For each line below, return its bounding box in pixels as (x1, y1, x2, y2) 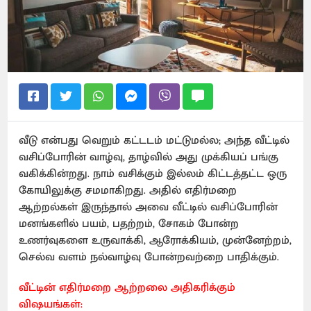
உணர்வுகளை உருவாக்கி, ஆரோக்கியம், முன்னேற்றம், (19, 230, 292, 250)
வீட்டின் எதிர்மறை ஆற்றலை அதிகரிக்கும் (19, 278, 236, 297)
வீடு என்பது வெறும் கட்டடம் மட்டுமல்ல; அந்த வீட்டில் (19, 131, 290, 150)
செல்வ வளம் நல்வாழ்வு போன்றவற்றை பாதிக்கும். (19, 247, 287, 267)
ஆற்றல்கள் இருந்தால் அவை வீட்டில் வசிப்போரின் (19, 197, 278, 217)
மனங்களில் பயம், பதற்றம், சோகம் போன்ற (19, 214, 239, 233)
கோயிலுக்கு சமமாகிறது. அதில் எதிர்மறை (19, 180, 237, 200)
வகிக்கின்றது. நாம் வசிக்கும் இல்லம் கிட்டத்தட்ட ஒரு (19, 164, 287, 183)
